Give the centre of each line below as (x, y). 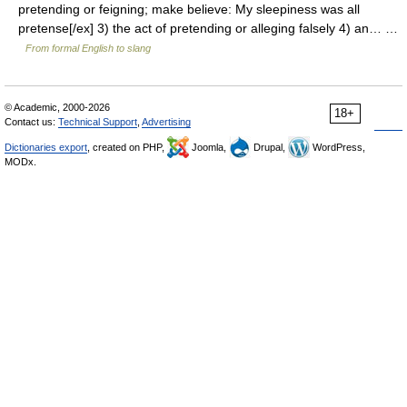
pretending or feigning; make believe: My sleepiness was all (189, 9)
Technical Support (98, 122)
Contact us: (31, 122)
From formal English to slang (88, 48)
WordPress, (338, 147)
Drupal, (269, 147)
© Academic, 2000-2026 (57, 107)
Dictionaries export (46, 147)
